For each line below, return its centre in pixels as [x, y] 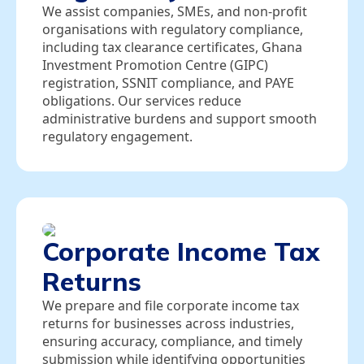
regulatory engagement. [117, 137]
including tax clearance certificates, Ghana [172, 48]
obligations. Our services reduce [142, 101]
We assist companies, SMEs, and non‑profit [175, 12]
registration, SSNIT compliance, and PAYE [168, 83]
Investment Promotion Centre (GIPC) [155, 65]
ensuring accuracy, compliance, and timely [172, 342]
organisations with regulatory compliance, [173, 30]
